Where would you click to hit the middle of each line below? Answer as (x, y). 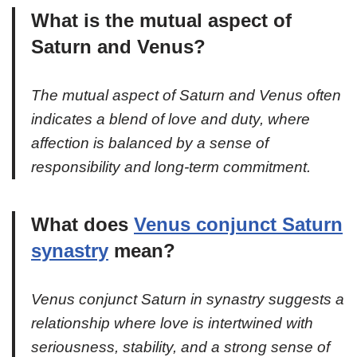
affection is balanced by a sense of (150, 143)
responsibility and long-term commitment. (171, 167)
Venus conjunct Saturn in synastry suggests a (188, 299)
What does (82, 224)
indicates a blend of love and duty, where (171, 119)
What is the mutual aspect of (161, 20)
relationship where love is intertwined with (172, 323)
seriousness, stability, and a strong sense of (180, 347)
